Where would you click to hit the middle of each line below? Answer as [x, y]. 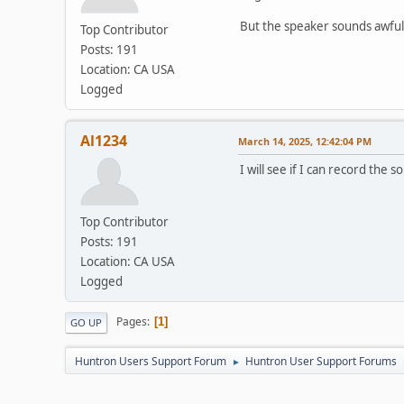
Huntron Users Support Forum [151, 361]
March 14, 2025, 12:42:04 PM [305, 141]
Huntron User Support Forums [321, 361]
